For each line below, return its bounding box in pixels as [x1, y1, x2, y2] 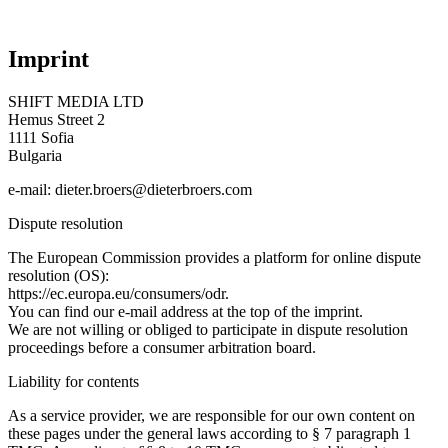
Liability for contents [8, 372, 139, 390]
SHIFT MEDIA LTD [8, 92, 144, 110]
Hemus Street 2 [8, 110, 105, 128]
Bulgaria [8, 146, 62, 164]
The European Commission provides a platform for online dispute [8, 248, 421, 266]
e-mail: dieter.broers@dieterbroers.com [8, 180, 252, 198]
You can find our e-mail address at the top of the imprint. [8, 302, 363, 320]
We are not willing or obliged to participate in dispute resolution [8, 320, 408, 338]
